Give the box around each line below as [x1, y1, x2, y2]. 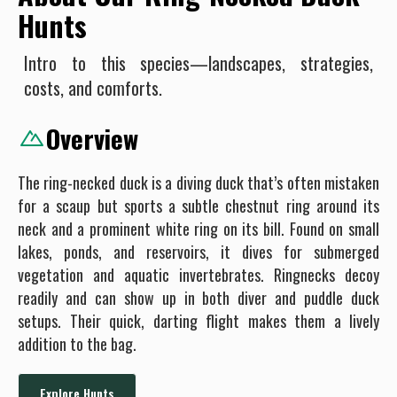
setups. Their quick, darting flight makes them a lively [18, 309, 379, 332]
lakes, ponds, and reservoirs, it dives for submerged [18, 240, 379, 263]
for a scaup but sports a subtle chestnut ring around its [18, 194, 379, 217]
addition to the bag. [18, 332, 136, 355]
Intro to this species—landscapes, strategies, [24, 50, 373, 76]
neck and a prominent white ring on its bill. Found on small [18, 217, 379, 240]
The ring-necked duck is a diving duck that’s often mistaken [18, 171, 379, 194]
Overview [46, 120, 138, 157]
